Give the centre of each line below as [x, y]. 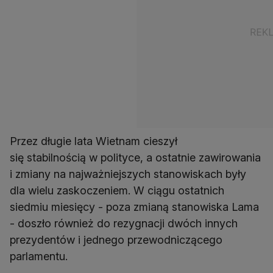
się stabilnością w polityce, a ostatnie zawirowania [135, 158]
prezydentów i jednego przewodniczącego [116, 240]
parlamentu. [39, 257]
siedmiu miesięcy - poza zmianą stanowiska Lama [134, 207]
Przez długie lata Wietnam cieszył [94, 141]
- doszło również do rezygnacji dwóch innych [124, 224]
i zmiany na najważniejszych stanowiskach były [128, 174]
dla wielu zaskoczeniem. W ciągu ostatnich [117, 191]
